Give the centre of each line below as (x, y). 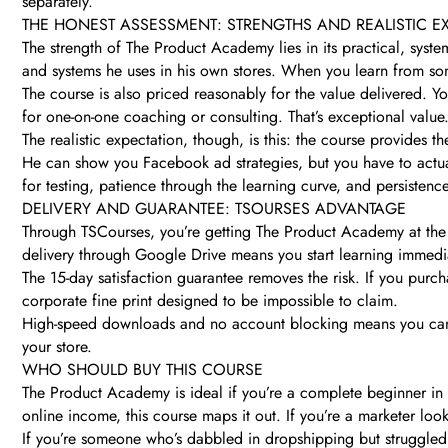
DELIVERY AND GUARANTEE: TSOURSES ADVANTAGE (214, 209)
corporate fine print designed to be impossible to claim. (210, 301)
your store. (57, 347)
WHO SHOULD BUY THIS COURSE (142, 370)
